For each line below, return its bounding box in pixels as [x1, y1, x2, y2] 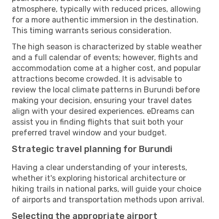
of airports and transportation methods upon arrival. [12, 195, 204, 204]
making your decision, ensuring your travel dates [12, 95, 192, 105]
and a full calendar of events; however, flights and [12, 52, 198, 62]
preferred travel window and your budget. [12, 128, 167, 137]
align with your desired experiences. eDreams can [12, 106, 195, 116]
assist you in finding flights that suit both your [12, 117, 183, 127]
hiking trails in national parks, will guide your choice [12, 184, 201, 194]
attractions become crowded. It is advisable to [12, 74, 182, 84]
